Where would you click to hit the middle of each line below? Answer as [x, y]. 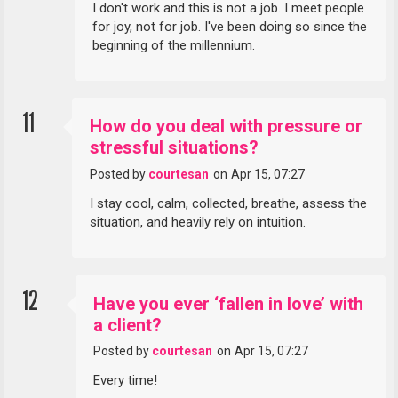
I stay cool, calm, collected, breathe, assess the [229, 204]
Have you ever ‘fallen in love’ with [229, 303]
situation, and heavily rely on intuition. [198, 223]
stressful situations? [175, 148]
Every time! [126, 381]
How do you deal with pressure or [227, 127]
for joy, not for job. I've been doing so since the [230, 26]
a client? [128, 325]
